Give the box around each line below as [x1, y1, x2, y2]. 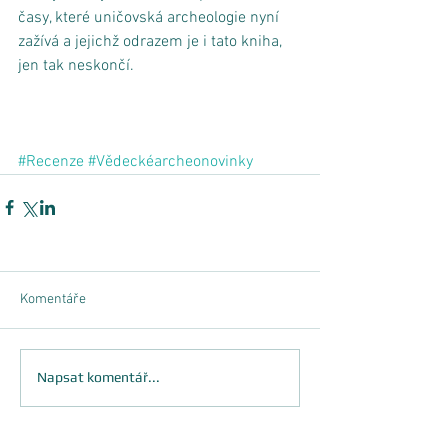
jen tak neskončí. [18, 55, 138, 76]
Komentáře [20, 290, 86, 308]
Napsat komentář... [37, 369, 160, 386]
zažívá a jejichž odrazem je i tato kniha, [18, 31, 286, 52]
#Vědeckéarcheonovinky [88, 151, 253, 172]
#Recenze [18, 151, 84, 172]
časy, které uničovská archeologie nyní [18, 7, 283, 28]
